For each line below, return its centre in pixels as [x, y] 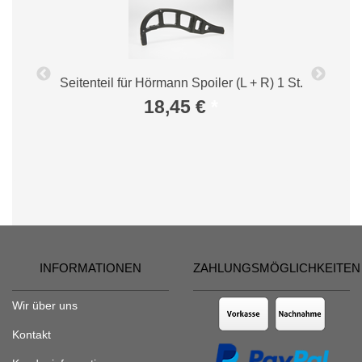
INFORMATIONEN [90, 268]
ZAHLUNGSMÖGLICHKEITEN [277, 268]
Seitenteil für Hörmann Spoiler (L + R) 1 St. [181, 83]
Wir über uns [45, 306]
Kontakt [32, 335]
